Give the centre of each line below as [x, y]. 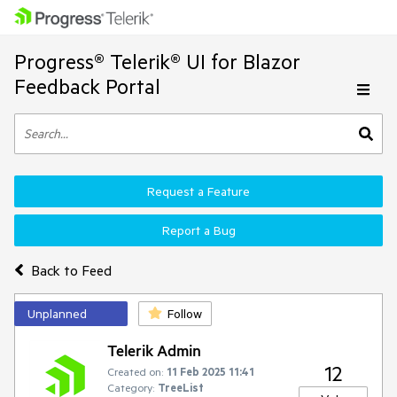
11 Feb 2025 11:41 [210, 371]
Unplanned [57, 314]
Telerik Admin [154, 350]
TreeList [181, 387]
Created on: [135, 371]
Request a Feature [198, 191]
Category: [131, 387]
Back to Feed [71, 270]
